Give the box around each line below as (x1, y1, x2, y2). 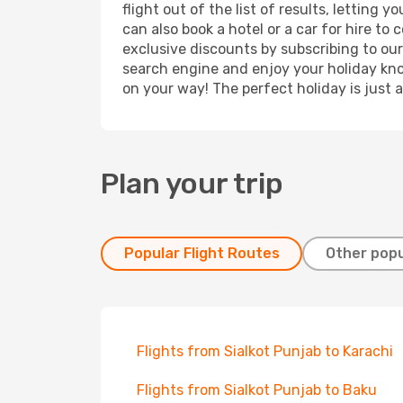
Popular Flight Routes (123, 245, 280, 262)
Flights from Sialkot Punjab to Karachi (137, 343, 393, 360)
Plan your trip (101, 166, 283, 201)
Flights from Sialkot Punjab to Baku (137, 381, 377, 399)
